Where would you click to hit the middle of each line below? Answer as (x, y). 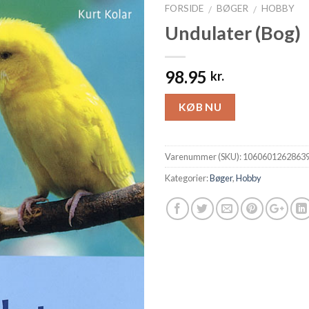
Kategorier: (187, 178)
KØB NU (200, 107)
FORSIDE (184, 8)
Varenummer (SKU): (204, 157)
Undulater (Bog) (233, 32)
